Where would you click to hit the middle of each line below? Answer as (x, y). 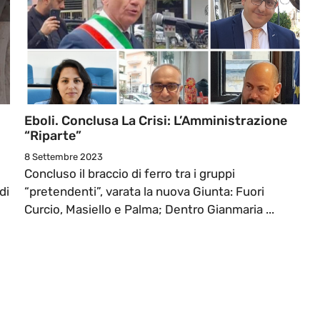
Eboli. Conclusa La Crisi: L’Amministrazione (156, 121)
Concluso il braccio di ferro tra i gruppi (130, 174)
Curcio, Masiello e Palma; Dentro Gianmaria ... (149, 210)
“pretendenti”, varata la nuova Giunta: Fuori (144, 192)
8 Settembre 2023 (64, 157)
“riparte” (53, 136)
